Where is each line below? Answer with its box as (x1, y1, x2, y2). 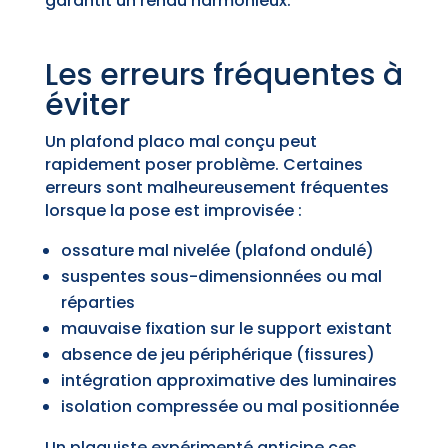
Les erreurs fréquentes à (44, 54, 403, 97)
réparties (60, 291, 135, 315)
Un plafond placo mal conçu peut (44, 130, 317, 154)
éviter (44, 84, 130, 127)
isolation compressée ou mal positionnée (60, 395, 399, 419)
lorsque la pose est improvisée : (44, 199, 302, 223)
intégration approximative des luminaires (60, 369, 397, 393)
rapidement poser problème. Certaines (44, 153, 363, 177)
